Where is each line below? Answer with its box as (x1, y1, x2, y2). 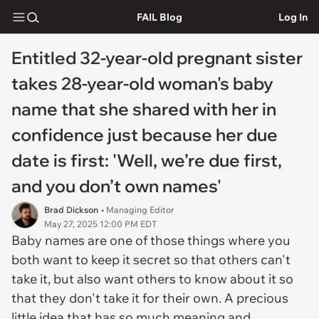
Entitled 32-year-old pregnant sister (11, 47, 303, 68)
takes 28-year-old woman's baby (11, 73, 273, 94)
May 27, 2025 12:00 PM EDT (44, 219, 157, 229)
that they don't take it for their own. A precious (11, 290, 288, 306)
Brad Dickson (44, 204, 98, 215)
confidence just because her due (11, 124, 278, 145)
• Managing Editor (101, 204, 174, 215)
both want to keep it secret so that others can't (11, 251, 291, 268)
